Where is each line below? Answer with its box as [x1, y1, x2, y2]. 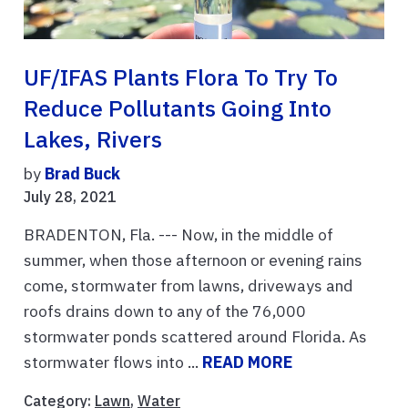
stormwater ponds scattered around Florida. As [24, 326, 367, 348]
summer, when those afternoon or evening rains [24, 250, 362, 271]
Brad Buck [45, 163, 120, 185]
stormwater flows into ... [24, 352, 202, 373]
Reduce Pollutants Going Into [24, 94, 331, 124]
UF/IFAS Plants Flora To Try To [24, 63, 338, 93]
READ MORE [202, 352, 292, 373]
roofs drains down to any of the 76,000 [24, 301, 306, 322]
